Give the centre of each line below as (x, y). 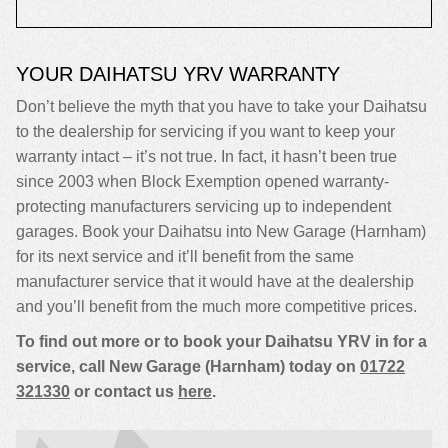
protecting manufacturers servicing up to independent (203, 206)
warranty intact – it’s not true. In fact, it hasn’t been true (206, 156)
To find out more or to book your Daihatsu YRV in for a (221, 341)
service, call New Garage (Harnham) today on (188, 366)
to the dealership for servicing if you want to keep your (205, 131)
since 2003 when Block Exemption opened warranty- (202, 181)
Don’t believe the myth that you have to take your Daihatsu (221, 106)
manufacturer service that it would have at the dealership (215, 281)
